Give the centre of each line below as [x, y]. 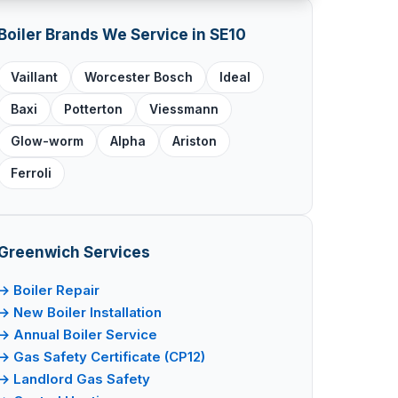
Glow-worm [47, 141]
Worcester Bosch [139, 77]
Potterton [93, 109]
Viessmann [184, 109]
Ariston [195, 141]
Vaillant [34, 77]
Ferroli [31, 173]
